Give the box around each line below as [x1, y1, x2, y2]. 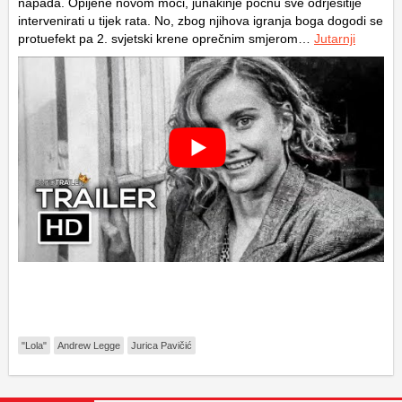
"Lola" [22, 340, 47, 351]
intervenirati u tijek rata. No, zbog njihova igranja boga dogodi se [18, 13, 383, 28]
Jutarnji [314, 31, 355, 46]
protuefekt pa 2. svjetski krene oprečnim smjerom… [18, 31, 314, 46]
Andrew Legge [57, 340, 120, 351]
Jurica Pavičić [131, 340, 192, 351]
